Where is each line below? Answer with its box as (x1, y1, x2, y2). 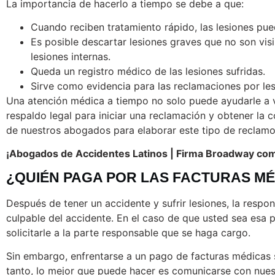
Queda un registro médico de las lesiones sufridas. (31, 65, 265, 77)
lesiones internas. (31, 50, 110, 63)
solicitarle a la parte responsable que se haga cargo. (6, 227, 250, 239)
